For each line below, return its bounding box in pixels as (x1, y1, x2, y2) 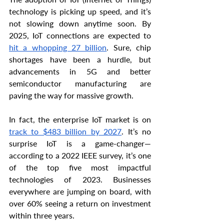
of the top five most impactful (9, 162, 151, 172)
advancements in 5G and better (9, 66, 151, 76)
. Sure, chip (106, 42, 151, 52)
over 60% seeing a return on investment (9, 198, 151, 208)
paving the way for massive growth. (9, 90, 133, 100)
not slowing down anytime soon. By (9, 18, 151, 28)
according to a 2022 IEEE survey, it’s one (9, 150, 151, 160)
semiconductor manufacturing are (9, 78, 151, 88)
